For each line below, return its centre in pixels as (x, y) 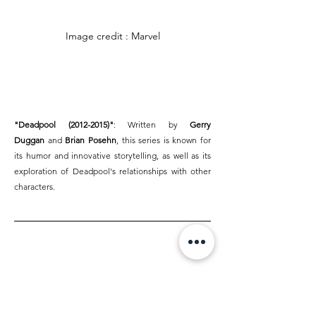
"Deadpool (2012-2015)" (64, 125)
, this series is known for (163, 140)
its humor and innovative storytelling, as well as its (113, 156)
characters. (35, 187)
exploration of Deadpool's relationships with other (113, 171)
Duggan (29, 140)
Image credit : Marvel (113, 36)
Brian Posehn (91, 140)
